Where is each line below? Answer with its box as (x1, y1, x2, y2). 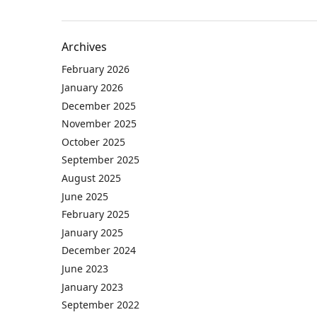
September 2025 (62, 153, 139, 167)
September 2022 (62, 298, 139, 312)
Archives (62, 39, 107, 55)
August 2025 (62, 171, 121, 185)
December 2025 (62, 98, 136, 113)
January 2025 (62, 225, 123, 239)
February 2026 (62, 62, 129, 76)
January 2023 (62, 279, 123, 294)
